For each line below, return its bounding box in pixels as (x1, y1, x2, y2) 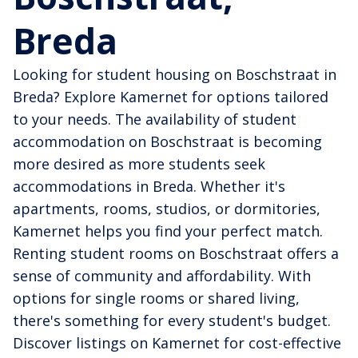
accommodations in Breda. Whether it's (13, 177, 285, 197)
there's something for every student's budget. (13, 311, 331, 331)
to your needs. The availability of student (13, 109, 296, 129)
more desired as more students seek (13, 154, 265, 174)
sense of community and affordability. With (13, 266, 311, 286)
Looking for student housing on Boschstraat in (13, 65, 336, 85)
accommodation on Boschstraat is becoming (13, 132, 322, 152)
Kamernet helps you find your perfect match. (13, 221, 323, 241)
